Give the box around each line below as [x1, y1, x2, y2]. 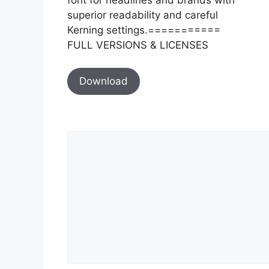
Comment [67, 131, 113, 144]
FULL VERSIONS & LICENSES [67, 38, 208, 51]
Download [79, 75, 128, 88]
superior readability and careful [67, 8, 218, 21]
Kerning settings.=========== [67, 23, 220, 36]
